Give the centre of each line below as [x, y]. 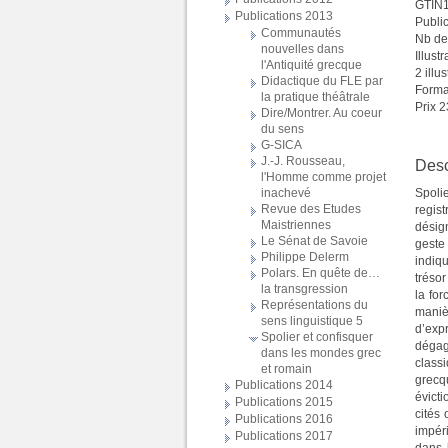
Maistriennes [296, 224]
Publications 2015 [284, 402]
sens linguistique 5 [312, 320]
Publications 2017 [284, 436]
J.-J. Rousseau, [303, 160]
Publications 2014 [284, 385]
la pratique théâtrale [315, 96]
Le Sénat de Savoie [314, 240]
